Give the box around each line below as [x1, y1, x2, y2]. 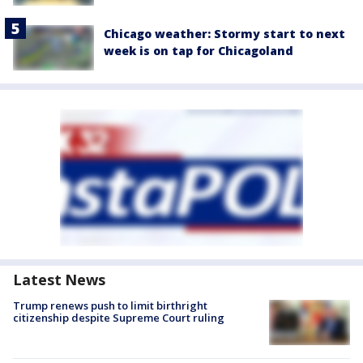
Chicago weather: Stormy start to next [104, 25, 345, 41]
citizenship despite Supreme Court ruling [13, 310, 224, 325]
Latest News [13, 270, 105, 289]
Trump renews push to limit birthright [13, 298, 207, 313]
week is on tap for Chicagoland [104, 42, 293, 58]
